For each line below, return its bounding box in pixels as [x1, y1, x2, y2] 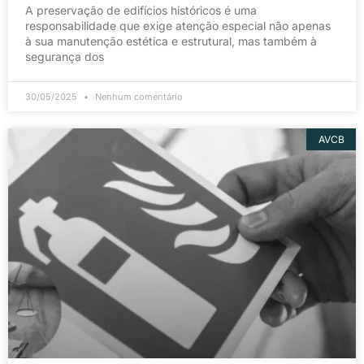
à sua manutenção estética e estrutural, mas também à [25, 34, 317, 49]
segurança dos [25, 50, 104, 64]
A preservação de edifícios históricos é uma [25, 3, 257, 18]
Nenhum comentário [93, 91, 183, 103]
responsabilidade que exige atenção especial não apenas [25, 19, 331, 33]
